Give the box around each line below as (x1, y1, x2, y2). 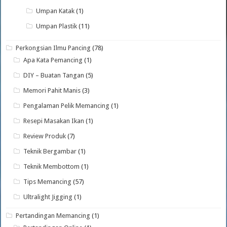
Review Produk (23, 132, 66, 140)
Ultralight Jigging (23, 193, 73, 201)
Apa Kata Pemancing (23, 56, 83, 64)
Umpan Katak (36, 7, 75, 15)
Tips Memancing (23, 178, 72, 186)
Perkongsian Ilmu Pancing (16, 44, 91, 52)
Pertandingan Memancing (16, 212, 91, 220)
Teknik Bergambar (23, 147, 77, 156)
